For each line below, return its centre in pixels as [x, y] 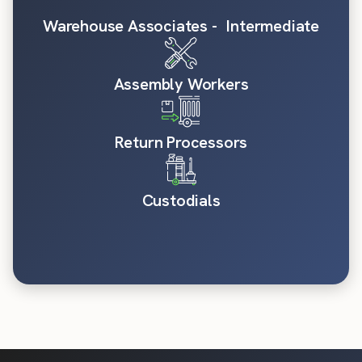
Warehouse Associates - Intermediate [181, 25]
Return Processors [181, 142]
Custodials [181, 200]
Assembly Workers [181, 84]
